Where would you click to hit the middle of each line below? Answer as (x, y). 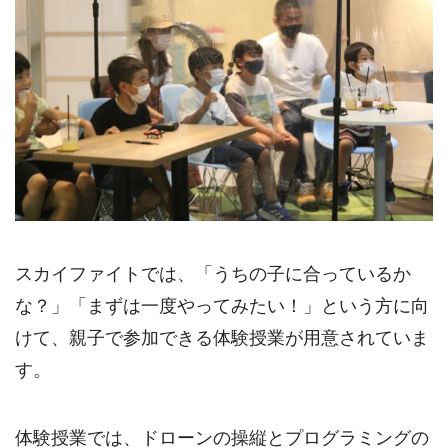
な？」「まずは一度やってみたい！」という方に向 (222, 304)
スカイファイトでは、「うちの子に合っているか (213, 272)
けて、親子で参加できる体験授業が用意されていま (222, 336)
